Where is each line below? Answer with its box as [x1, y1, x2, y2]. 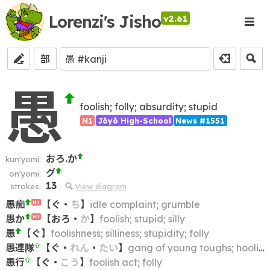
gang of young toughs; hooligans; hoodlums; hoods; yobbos [127, 241, 259, 254]
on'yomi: [8, 168, 41, 178]
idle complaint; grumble [89, 198, 200, 210]
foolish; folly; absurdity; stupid [80, 101, 218, 113]
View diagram [75, 181, 127, 191]
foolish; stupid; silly [99, 212, 185, 225]
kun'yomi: [5, 154, 41, 164]
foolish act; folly [89, 256, 162, 268]
